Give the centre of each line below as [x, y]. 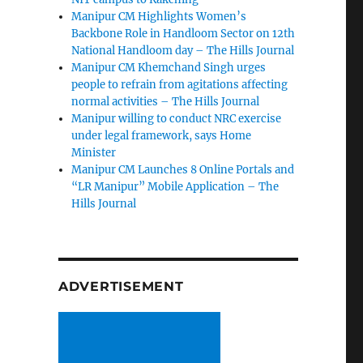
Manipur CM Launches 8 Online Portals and [183, 170]
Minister [94, 153]
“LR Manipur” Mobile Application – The [175, 187]
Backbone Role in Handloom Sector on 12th [184, 34]
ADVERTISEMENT [121, 287]
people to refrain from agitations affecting [180, 85]
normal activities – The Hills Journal [166, 102]
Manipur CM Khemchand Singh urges [169, 68]
